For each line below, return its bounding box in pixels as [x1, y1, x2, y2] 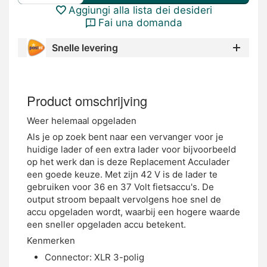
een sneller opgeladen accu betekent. [27, 219, 186, 230]
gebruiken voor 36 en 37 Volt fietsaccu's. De [27, 181, 214, 193]
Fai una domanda [98, 16, 182, 29]
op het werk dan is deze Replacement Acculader [27, 156, 230, 167]
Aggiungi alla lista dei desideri [69, 4, 212, 16]
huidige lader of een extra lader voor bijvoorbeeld [27, 144, 236, 155]
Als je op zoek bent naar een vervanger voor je [27, 131, 223, 142]
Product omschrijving [27, 91, 147, 110]
